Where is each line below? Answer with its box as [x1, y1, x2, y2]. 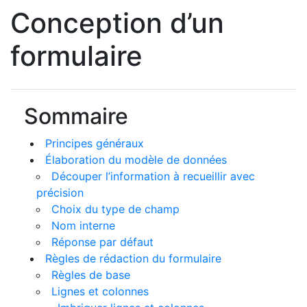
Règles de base [51, 268, 130, 282]
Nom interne [51, 219, 115, 232]
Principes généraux [45, 136, 144, 150]
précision [36, 186, 84, 199]
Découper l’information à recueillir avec [51, 169, 255, 183]
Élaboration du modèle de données [45, 153, 227, 167]
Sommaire [24, 103, 128, 130]
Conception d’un [10, 6, 224, 40]
